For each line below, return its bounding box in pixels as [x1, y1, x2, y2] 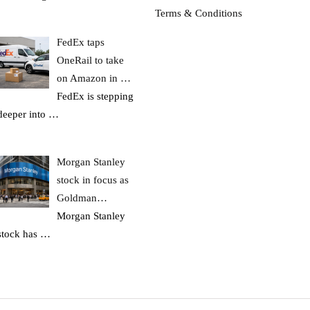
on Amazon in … [57, 73, 131, 84]
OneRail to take [57, 55, 125, 66]
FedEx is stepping [57, 91, 134, 102]
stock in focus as [57, 174, 129, 185]
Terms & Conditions [155, 7, 242, 19]
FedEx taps [57, 37, 105, 48]
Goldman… [57, 192, 108, 203]
